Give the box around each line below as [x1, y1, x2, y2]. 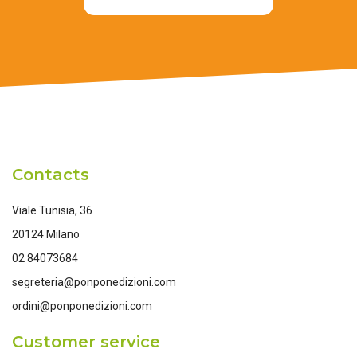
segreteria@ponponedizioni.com [12, 276, 176, 288]
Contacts [12, 165, 89, 184]
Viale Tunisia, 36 [12, 204, 92, 217]
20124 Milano [12, 228, 80, 241]
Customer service [12, 332, 160, 351]
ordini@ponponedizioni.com [12, 300, 152, 312]
